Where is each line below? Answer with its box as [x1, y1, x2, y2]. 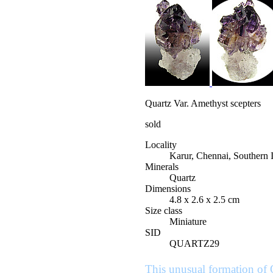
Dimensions [145, 183, 191, 194]
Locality [145, 140, 177, 150]
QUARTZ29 [169, 238, 219, 249]
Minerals [145, 161, 179, 172]
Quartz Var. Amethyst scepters [145, 98, 261, 108]
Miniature [169, 216, 207, 227]
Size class [145, 205, 182, 216]
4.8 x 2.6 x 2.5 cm [169, 194, 239, 205]
